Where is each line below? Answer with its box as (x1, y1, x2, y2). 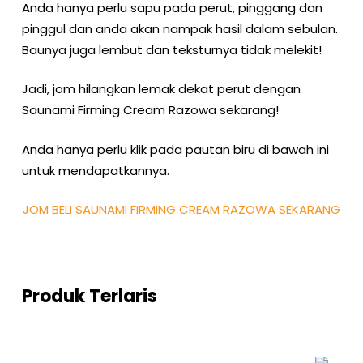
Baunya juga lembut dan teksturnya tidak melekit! (21, 41, 322, 58)
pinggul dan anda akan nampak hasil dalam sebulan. (21, 19, 338, 37)
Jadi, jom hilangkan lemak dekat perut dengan (21, 80, 301, 97)
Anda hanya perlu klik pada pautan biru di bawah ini (21, 140, 329, 158)
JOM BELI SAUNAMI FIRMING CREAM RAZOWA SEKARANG (22, 201, 340, 218)
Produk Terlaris (21, 284, 157, 309)
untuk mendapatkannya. (21, 161, 169, 179)
